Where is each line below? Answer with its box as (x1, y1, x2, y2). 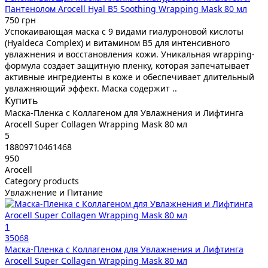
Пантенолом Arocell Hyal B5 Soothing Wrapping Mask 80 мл (5, 2, 247, 14)
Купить (5, 93, 38, 107)
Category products (5, 175, 79, 187)
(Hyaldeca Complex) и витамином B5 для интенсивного (5, 36, 230, 48)
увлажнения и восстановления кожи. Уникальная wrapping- (5, 48, 255, 60)
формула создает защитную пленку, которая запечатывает (5, 59, 249, 71)
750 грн (5, 14, 36, 26)
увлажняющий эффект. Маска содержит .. (5, 82, 177, 94)
